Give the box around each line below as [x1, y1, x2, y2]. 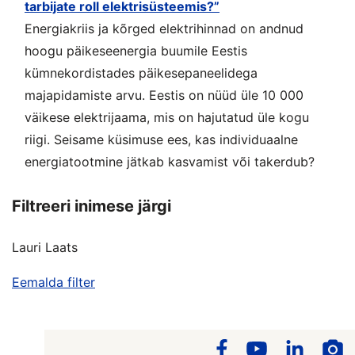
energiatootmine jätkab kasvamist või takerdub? [25, 153, 315, 170]
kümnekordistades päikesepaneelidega [25, 64, 258, 81]
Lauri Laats [12, 239, 78, 255]
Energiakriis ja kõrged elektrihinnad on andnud [25, 20, 303, 36]
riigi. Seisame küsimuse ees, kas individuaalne [25, 131, 298, 147]
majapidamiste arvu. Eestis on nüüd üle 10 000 [25, 86, 303, 103]
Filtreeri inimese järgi [12, 196, 171, 216]
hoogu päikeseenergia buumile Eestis [25, 42, 247, 59]
